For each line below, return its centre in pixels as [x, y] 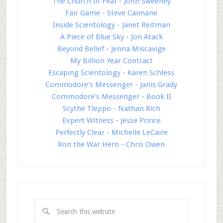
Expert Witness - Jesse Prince [111, 120]
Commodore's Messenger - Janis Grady [111, 84]
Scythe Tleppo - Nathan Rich [111, 108]
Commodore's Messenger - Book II [111, 96]
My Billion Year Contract [111, 60]
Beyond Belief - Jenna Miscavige [111, 49]
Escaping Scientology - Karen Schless [111, 72]
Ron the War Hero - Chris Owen [111, 144]
